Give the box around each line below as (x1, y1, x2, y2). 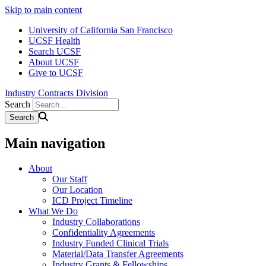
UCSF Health (28, 36, 80, 46)
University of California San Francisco (28, 25, 173, 35)
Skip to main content (5, 5, 82, 15)
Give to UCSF (28, 68, 83, 78)
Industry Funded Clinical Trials (52, 237, 169, 248)
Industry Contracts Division (5, 88, 108, 98)
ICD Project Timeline (52, 195, 132, 205)
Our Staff (52, 173, 87, 184)
